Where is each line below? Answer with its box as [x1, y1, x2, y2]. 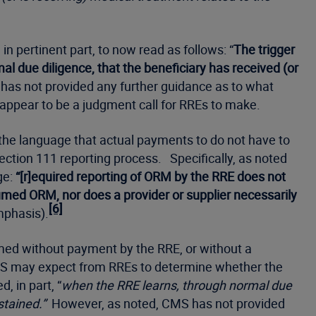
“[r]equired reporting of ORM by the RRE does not [16, 168, 286, 185]
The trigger [233, 41, 295, 58]
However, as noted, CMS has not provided [46, 295, 285, 312]
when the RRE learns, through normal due [61, 276, 292, 293]
